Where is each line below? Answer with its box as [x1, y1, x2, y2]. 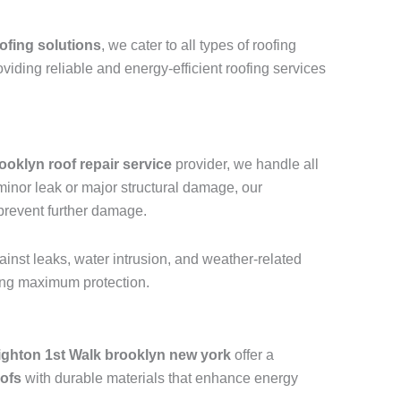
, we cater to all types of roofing [101, 38, 296, 54]
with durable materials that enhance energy [21, 371, 298, 387]
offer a [231, 347, 274, 363]
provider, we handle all [172, 157, 319, 173]
